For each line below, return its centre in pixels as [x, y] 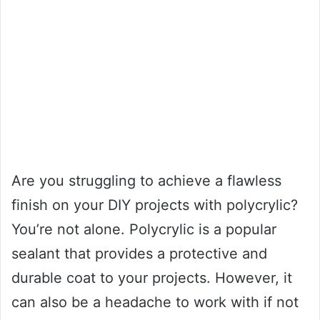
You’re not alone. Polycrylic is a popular [144, 229]
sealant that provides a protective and [139, 253]
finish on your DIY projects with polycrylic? [155, 205]
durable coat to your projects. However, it [152, 277]
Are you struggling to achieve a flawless [146, 180]
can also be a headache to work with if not [155, 302]
